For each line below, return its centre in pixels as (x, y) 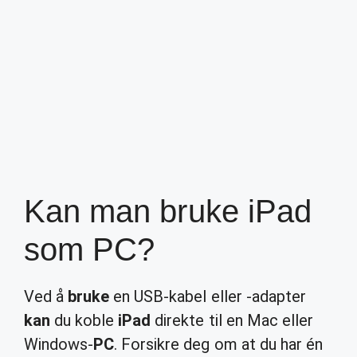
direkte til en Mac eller (232, 320)
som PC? (90, 249)
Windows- (59, 344)
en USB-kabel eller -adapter (208, 296)
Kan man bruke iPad (168, 211)
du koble (84, 320)
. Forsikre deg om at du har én (218, 344)
